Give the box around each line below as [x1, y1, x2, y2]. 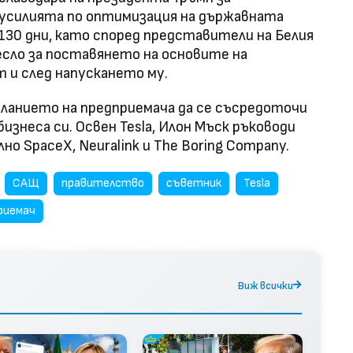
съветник [166, 176, 221, 191]
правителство [61, 176, 144, 191]
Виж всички [238, 278, 293, 292]
